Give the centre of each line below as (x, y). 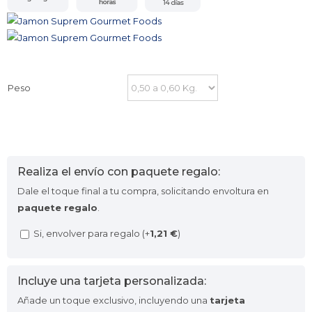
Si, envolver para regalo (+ (91, 233)
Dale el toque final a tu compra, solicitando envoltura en (143, 191)
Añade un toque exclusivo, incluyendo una (114, 300)
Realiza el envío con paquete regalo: (119, 172)
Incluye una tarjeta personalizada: (112, 281)
